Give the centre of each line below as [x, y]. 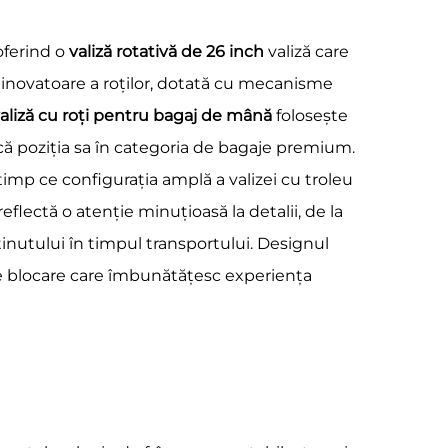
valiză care [308, 51]
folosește [312, 115]
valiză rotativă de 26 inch [168, 51]
